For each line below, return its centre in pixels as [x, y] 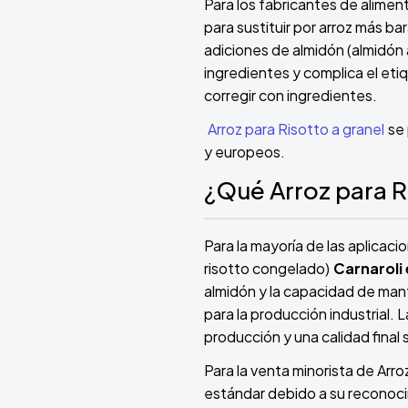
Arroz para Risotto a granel [296, 129]
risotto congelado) [267, 269]
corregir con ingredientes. [291, 96]
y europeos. [245, 152]
